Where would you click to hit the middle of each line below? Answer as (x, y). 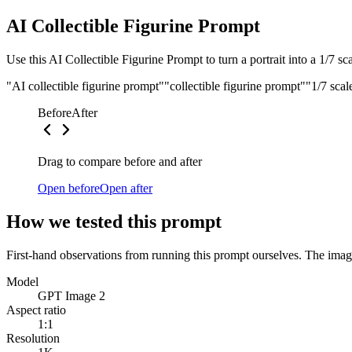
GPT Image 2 (71, 295)
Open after (126, 188)
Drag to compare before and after (120, 161)
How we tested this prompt (114, 221)
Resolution (33, 338)
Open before (69, 188)
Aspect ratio (36, 310)
